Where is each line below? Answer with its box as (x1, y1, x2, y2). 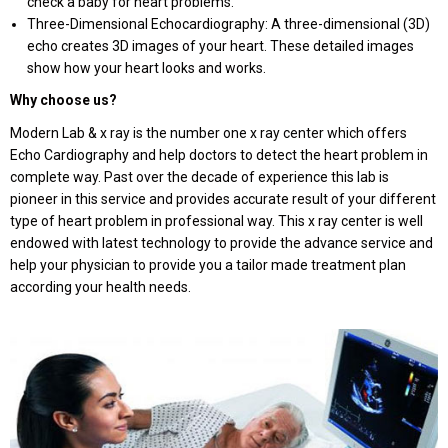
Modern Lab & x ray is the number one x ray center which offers (10, 125, 407, 141)
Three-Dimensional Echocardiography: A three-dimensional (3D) (27, 16, 430, 32)
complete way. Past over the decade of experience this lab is (10, 169, 389, 185)
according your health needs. (10, 279, 191, 295)
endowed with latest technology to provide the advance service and (10, 235, 433, 251)
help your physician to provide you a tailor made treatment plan (10, 257, 406, 273)
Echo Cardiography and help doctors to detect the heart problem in (10, 147, 428, 163)
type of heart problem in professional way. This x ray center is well (10, 213, 423, 229)
